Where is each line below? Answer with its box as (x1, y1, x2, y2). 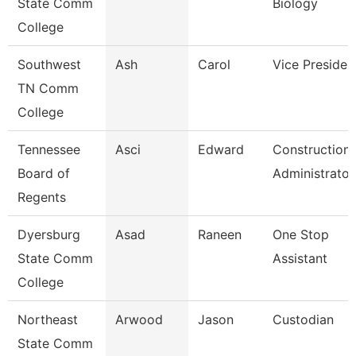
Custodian (273, 311, 334, 327)
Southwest (17, 56, 81, 72)
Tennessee (17, 141, 80, 157)
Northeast (17, 311, 78, 327)
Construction (273, 141, 350, 157)
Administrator (273, 165, 354, 181)
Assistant (273, 250, 327, 266)
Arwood (115, 311, 163, 327)
